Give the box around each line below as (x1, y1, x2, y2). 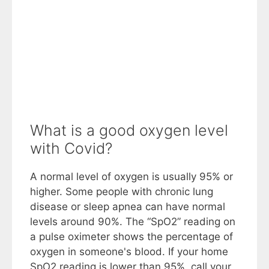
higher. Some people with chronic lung (30, 185, 213, 198)
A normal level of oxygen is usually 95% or (30, 170, 233, 183)
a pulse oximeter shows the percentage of (30, 230, 233, 243)
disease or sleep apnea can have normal (30, 200, 225, 213)
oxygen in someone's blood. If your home (30, 245, 228, 258)
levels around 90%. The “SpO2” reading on (30, 215, 235, 228)
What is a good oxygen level (30, 121, 228, 139)
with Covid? (30, 139, 112, 157)
